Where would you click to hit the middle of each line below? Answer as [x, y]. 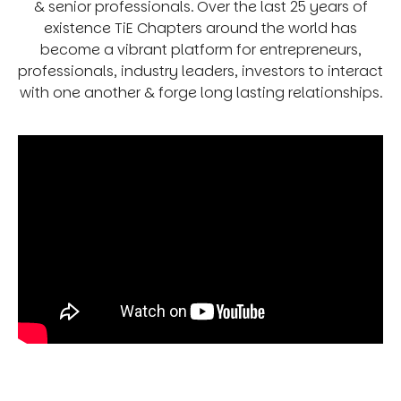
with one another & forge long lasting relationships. [200, 92]
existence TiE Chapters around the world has [200, 28]
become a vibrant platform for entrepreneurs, [200, 49]
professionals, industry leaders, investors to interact [200, 71]
